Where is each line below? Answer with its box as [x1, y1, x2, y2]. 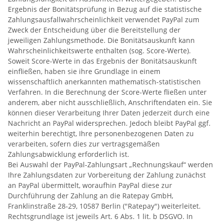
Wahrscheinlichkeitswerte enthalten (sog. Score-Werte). [8, 45, 191, 55]
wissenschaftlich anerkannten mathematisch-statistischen [8, 76, 201, 86]
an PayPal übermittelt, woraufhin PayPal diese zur [8, 180, 172, 190]
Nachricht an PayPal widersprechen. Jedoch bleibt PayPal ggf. [8, 118, 211, 128]
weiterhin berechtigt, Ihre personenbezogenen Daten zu [8, 128, 194, 138]
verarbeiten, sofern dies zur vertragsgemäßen [8, 139, 160, 148]
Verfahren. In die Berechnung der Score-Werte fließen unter [8, 87, 207, 97]
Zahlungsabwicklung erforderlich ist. [8, 149, 129, 159]
